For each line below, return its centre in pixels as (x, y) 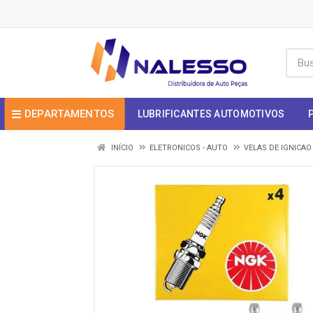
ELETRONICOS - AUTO (189, 148)
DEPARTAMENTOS (69, 114)
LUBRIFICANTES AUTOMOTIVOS (211, 114)
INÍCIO (121, 148)
